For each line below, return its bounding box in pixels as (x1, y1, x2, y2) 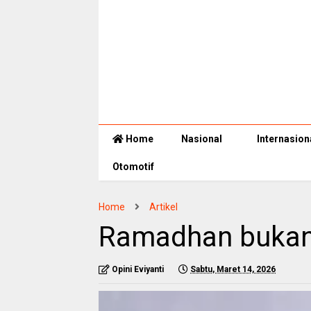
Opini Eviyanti (112, 264, 164, 275)
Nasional (181, 133, 222, 145)
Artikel (149, 201, 178, 213)
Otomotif (112, 161, 154, 173)
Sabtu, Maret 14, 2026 (190, 264, 276, 275)
